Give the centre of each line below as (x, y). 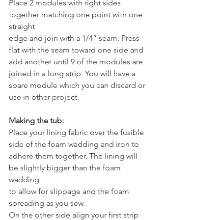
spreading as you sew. (47, 203)
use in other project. (44, 97)
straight (22, 27)
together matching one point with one (77, 15)
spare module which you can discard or (78, 85)
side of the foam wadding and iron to (74, 144)
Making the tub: (36, 121)
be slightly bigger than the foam (66, 168)
